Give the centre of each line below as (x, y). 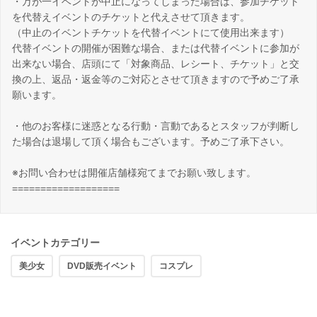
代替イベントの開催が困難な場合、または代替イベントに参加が (156, 48)
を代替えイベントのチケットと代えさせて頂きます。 (131, 17)
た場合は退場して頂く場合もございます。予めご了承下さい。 (151, 142)
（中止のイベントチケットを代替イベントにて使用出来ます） (151, 33)
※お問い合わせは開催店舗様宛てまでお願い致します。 (134, 173)
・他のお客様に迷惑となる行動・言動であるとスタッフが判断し (156, 126)
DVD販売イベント (102, 266)
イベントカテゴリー (55, 243)
